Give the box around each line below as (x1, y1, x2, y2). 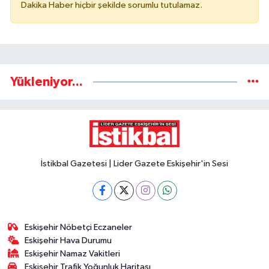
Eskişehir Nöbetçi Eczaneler (25, 222, 133, 232)
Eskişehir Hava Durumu (25, 235, 112, 245)
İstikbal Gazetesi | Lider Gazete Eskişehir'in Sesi (41, 159, 228, 168)
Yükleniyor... (10, 76, 83, 89)
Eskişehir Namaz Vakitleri (25, 249, 121, 258)
